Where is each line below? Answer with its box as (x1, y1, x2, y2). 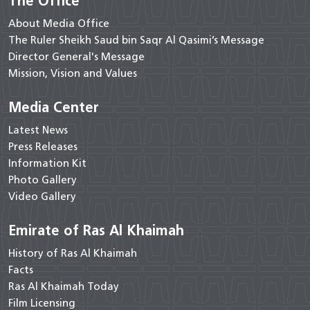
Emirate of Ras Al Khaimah (8, 222, 184, 239)
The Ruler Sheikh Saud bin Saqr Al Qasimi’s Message (8, 34, 264, 47)
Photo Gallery (8, 174, 77, 187)
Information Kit (8, 157, 86, 170)
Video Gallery (8, 190, 76, 203)
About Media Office (8, 17, 109, 30)
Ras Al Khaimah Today (8, 280, 119, 293)
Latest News (8, 124, 68, 137)
